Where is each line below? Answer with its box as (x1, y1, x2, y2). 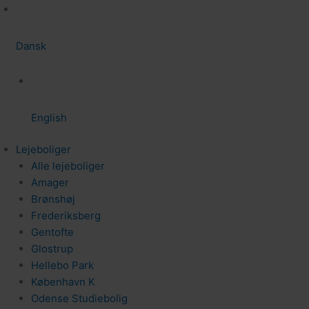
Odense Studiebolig (31, 292, 128, 305)
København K (31, 275, 95, 288)
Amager (31, 176, 69, 189)
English (31, 110, 67, 124)
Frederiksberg (31, 209, 101, 222)
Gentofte (31, 226, 74, 239)
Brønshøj (31, 192, 75, 206)
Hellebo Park (31, 259, 94, 272)
